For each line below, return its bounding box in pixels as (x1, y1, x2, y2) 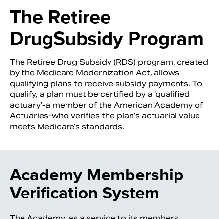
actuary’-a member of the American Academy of (10, 100, 203, 110)
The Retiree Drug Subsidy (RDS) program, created (10, 57, 208, 67)
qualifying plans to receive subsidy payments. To (10, 79, 202, 88)
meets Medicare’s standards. (10, 122, 124, 131)
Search (161, 130, 181, 137)
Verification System (10, 180, 159, 206)
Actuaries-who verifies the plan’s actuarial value (10, 111, 200, 121)
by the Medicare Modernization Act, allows (10, 68, 179, 78)
